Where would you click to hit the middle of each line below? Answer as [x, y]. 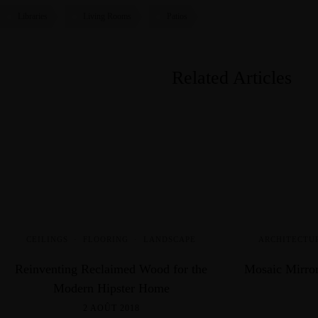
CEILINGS [48, 239]
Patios [177, 16]
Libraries [33, 16]
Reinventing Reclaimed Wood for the [111, 269]
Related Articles [231, 77]
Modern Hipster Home [111, 288]
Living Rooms [107, 16]
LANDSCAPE [170, 239]
